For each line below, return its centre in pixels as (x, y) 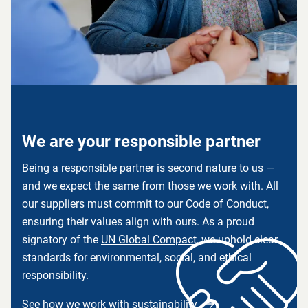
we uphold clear (238, 240)
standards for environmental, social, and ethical (137, 257)
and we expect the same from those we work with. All (150, 186)
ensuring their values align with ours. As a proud (138, 222)
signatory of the (62, 240)
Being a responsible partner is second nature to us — (148, 168)
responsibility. (55, 275)
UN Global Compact (149, 240)
